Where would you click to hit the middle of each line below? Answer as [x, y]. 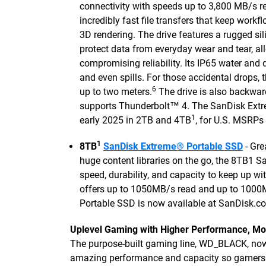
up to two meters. [116, 92]
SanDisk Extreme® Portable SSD [173, 146]
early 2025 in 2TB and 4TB [135, 120]
